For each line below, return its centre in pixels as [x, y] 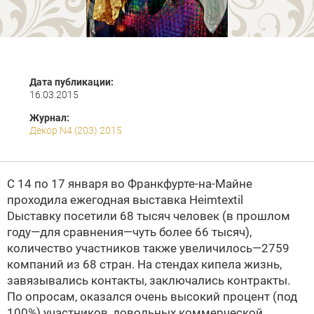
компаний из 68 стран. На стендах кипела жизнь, [144, 264]
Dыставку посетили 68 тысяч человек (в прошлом [149, 216]
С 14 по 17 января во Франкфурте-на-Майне [130, 184]
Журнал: [49, 118]
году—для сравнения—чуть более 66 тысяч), [129, 232]
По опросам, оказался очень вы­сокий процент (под [152, 296]
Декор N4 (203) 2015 [76, 130]
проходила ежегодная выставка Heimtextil [125, 200]
